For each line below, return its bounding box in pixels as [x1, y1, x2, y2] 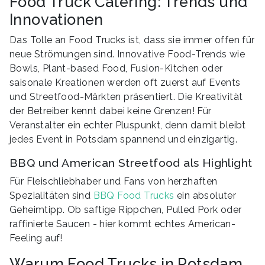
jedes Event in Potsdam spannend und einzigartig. [9, 133, 238, 145]
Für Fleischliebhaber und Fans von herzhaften [9, 175, 218, 187]
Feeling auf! [9, 232, 63, 244]
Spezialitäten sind [9, 189, 93, 201]
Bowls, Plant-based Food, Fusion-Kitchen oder [9, 62, 223, 74]
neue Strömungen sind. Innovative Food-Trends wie [9, 48, 245, 60]
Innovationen [9, 10, 104, 28]
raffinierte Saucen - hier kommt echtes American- [9, 218, 236, 230]
